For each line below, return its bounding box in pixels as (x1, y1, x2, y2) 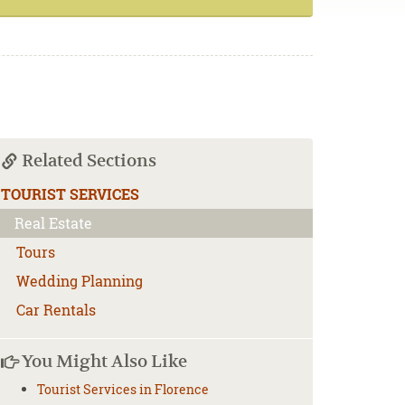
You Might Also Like (18, 351, 187, 372)
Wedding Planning (16, 271, 143, 290)
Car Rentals (16, 300, 96, 319)
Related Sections (18, 150, 156, 171)
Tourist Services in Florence (37, 381, 209, 398)
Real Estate (14, 213, 92, 232)
